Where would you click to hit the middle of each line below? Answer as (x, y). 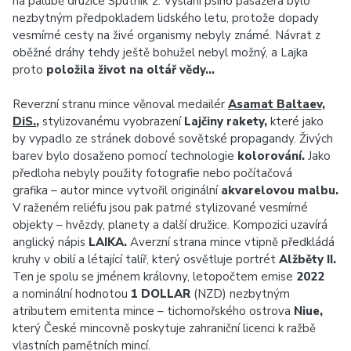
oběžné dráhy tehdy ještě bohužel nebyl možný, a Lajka (160, 52)
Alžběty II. (308, 259)
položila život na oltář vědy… (130, 70)
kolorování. (271, 156)
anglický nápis (51, 242)
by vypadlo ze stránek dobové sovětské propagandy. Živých (173, 139)
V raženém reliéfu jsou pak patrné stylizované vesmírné (160, 208)
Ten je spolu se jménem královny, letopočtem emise (154, 277)
